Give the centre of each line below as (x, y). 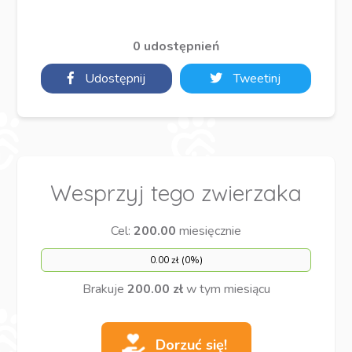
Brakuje (104, 290)
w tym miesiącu (226, 290)
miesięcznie (209, 231)
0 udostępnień (176, 47)
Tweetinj (256, 79)
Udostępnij (114, 79)
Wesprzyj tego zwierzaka (176, 193)
